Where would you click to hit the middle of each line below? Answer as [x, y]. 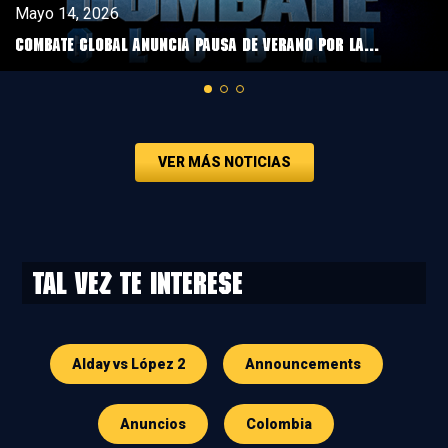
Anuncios [153, 423]
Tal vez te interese [138, 282]
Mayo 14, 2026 [67, 13]
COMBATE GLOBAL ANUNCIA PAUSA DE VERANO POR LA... [197, 44]
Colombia [279, 423]
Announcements [302, 363]
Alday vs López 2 [128, 363]
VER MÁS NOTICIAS [224, 161]
